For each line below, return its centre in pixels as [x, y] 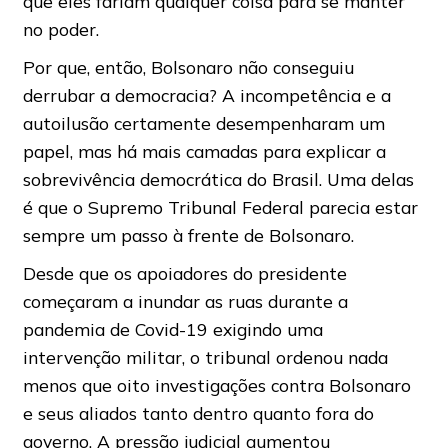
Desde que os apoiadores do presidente [184, 272]
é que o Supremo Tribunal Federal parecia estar [220, 206]
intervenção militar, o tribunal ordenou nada [205, 356]
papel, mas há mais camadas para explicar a [204, 150]
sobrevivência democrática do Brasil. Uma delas [218, 178]
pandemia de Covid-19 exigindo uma [172, 328]
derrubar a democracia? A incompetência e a [206, 94]
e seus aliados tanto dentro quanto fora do [198, 412]
